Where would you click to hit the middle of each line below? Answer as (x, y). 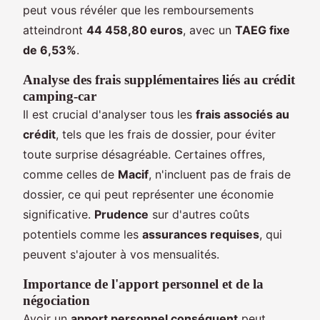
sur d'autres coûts (199, 214)
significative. (59, 214)
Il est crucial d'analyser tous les (109, 114)
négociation (56, 300)
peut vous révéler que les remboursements (138, 10)
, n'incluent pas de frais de (220, 174)
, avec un (209, 30)
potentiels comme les (82, 234)
